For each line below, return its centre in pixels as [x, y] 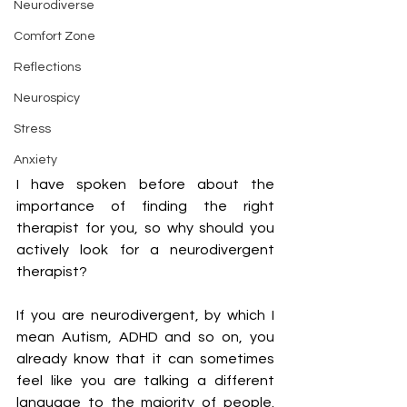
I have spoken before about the [145, 184]
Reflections [47, 67]
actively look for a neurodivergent [145, 250]
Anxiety [35, 160]
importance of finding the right [145, 206]
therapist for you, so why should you [145, 228]
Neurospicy [47, 98]
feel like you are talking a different [145, 381]
